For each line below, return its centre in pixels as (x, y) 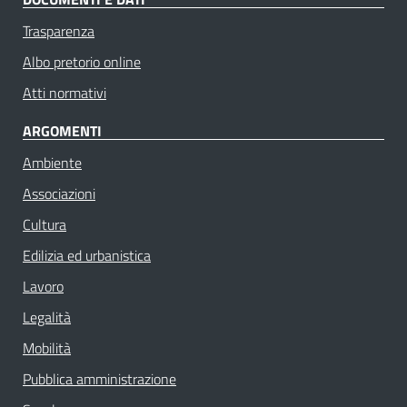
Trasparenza (59, 30)
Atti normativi (65, 92)
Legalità (47, 317)
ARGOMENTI (62, 130)
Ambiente (52, 162)
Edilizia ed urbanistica (87, 255)
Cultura (45, 224)
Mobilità (47, 347)
